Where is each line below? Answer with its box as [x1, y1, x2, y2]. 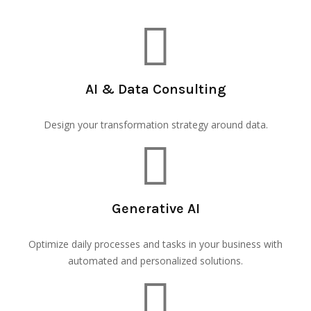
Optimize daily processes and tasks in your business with [28, 237, 283, 251]
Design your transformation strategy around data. [43, 118, 268, 132]
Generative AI [111, 201, 200, 217]
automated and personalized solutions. [68, 254, 243, 268]
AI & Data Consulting [85, 81, 226, 98]
